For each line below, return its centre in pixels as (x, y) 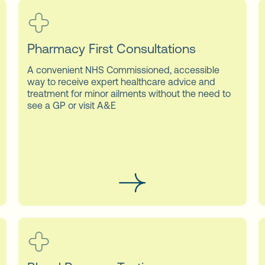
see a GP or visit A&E (72, 105)
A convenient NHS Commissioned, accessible (124, 70)
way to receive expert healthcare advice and (122, 81)
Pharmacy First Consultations (112, 49)
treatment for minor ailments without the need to (129, 93)
